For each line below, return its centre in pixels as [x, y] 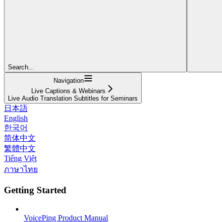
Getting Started [35, 190]
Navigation [68, 80]
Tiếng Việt [20, 158]
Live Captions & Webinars [68, 91]
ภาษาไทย [21, 169]
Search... [21, 67]
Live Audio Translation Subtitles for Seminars [73, 98]
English [16, 118]
